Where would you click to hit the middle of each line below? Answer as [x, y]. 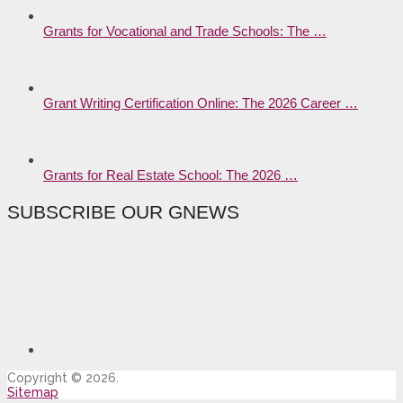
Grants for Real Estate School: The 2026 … [170, 175]
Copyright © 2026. [63, 377]
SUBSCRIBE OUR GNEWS [123, 211]
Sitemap [33, 392]
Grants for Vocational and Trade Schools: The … [185, 31]
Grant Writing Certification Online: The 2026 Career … [201, 103]
